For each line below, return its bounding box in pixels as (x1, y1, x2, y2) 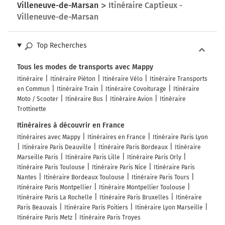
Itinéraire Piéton (50, 75, 95, 83)
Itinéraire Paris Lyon (153, 134, 208, 141)
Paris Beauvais (17, 204, 57, 211)
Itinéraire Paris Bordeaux (98, 144, 168, 151)
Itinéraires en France (87, 134, 146, 141)
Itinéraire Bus (65, 95, 103, 103)
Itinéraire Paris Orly (127, 154, 181, 161)
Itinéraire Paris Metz (17, 214, 72, 221)
